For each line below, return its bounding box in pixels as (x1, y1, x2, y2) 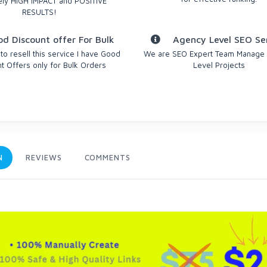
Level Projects (193, 60, 245, 70)
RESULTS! (22, 7, 57, 17)
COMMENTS (84, 153, 131, 162)
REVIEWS (26, 153, 62, 162)
